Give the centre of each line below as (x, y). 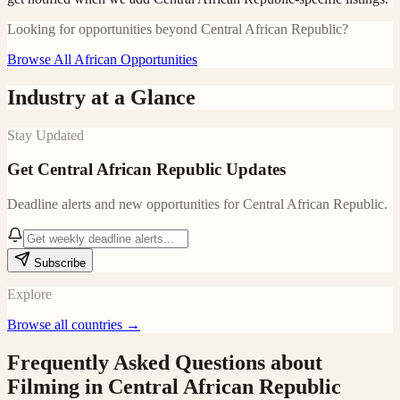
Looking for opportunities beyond (104, 29)
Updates (254, 170)
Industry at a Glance (101, 97)
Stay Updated (46, 135)
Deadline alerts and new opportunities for (125, 204)
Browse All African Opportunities (102, 59)
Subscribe (58, 263)
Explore (29, 295)
